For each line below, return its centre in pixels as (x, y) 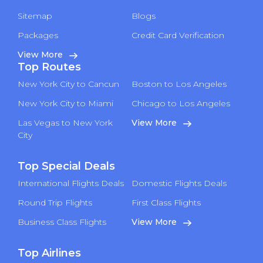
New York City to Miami (65, 104)
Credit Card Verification (178, 36)
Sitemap (35, 16)
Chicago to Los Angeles (181, 104)
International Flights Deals (71, 183)
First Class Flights (166, 203)
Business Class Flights (62, 222)
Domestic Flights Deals (179, 183)
